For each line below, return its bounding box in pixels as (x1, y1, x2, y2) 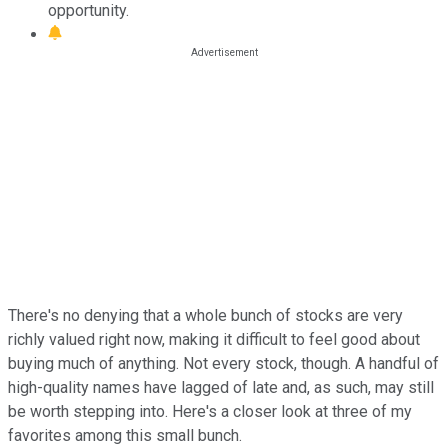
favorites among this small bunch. (8, 425, 242, 445)
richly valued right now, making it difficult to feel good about (8, 329, 420, 349)
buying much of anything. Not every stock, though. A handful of (8, 353, 439, 373)
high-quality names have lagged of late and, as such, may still (8, 377, 434, 397)
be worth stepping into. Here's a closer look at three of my (8, 401, 412, 421)
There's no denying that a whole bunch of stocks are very (8, 305, 403, 325)
